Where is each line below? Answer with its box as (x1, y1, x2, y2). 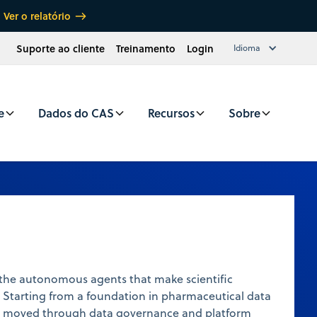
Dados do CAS (38, 104, 114, 121)
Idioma (233, 42, 260, 54)
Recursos (148, 104, 195, 121)
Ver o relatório (3, 8, 71, 23)
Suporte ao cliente (16, 40, 105, 56)
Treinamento (115, 40, 175, 56)
